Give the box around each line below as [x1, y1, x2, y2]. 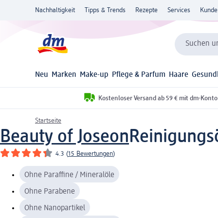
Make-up [80, 71, 109, 79]
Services [167, 7, 190, 14]
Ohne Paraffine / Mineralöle [24, 171, 114, 179]
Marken [52, 71, 77, 79]
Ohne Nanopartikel [24, 204, 85, 212]
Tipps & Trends [85, 7, 126, 14]
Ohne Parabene [24, 187, 75, 196]
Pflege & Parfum [112, 71, 166, 79]
